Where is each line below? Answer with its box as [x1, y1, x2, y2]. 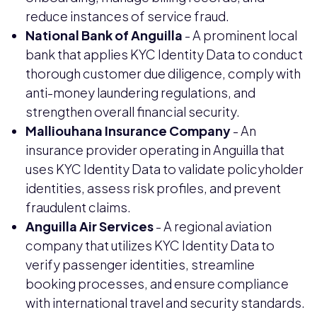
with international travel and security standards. [25, 294, 305, 311]
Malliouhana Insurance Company [25, 122, 231, 139]
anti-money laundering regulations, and [25, 84, 255, 101]
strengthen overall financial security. [25, 103, 240, 120]
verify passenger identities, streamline [25, 256, 255, 273]
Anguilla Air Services [25, 218, 154, 235]
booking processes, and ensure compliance [25, 275, 289, 292]
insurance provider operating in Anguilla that [25, 142, 284, 158]
